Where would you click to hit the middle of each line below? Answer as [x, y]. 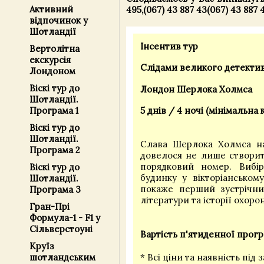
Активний [51, 9]
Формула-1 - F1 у [65, 218]
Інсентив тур [169, 46]
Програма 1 [54, 110]
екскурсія [50, 60]
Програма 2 [55, 150]
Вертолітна [55, 49]
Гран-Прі [49, 207]
